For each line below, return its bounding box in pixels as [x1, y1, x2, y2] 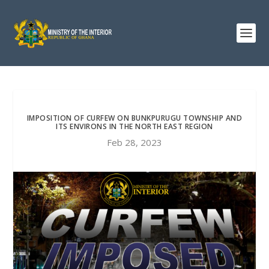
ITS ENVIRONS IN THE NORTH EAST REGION [56, 121, 213, 131]
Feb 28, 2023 [107, 136, 162, 148]
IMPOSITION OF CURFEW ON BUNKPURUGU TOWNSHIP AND [26, 113, 243, 123]
